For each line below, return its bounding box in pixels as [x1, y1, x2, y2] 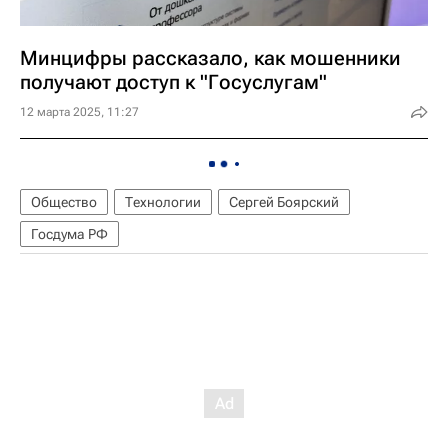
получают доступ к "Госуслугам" [20, 70, 327, 94]
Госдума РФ [31, 226, 108, 242]
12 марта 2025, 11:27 [20, 105, 139, 119]
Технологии [125, 194, 201, 210]
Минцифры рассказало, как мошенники [20, 46, 401, 70]
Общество [31, 194, 97, 210]
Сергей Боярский [229, 194, 339, 210]
